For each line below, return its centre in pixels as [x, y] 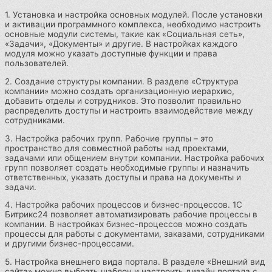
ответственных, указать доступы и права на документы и [123, 177]
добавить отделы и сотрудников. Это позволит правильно [123, 101]
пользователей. [37, 63]
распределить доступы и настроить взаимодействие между [129, 111]
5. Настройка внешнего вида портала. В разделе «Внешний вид [135, 262]
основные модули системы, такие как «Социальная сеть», [125, 34]
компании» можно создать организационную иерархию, [120, 91]
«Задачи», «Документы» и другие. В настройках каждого [121, 44]
